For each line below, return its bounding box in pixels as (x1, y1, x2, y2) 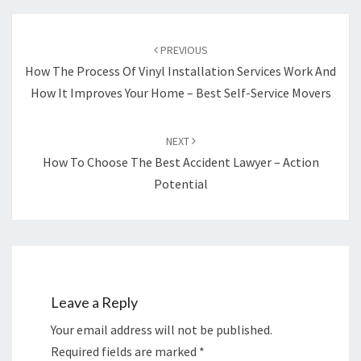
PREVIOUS (157, 43, 208, 57)
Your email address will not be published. (51, 322, 272, 338)
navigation (11, 33, 93, 55)
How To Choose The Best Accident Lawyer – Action (42, 154, 319, 170)
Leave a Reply (51, 293, 138, 312)
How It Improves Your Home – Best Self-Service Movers (30, 85, 331, 101)
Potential (153, 176, 208, 192)
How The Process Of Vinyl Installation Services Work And (25, 63, 336, 79)
